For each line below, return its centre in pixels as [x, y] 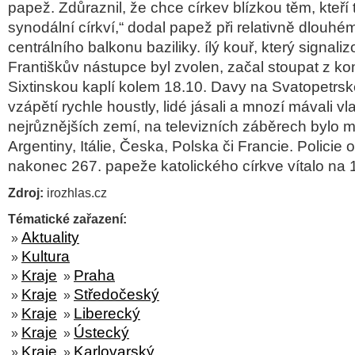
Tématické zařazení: [67, 219]
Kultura [46, 256]
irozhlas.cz [75, 193]
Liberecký [107, 313]
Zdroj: [26, 193]
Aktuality [50, 237]
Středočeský [116, 294]
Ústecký [101, 332]
